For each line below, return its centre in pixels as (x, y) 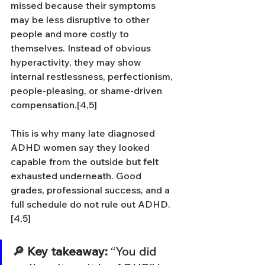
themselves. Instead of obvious (82, 48)
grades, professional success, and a (91, 190)
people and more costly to (71, 34)
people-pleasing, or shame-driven (88, 91)
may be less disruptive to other (81, 20)
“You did (134, 251)
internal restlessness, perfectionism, (93, 76)
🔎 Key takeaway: (60, 251)
